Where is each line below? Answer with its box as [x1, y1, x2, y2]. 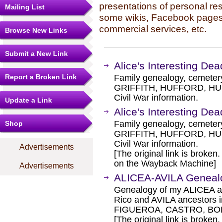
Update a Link [5, 96, 52, 104]
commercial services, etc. [99, 23, 207, 34]
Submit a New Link [5, 50, 68, 57]
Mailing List [5, 3, 45, 11]
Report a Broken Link [5, 73, 77, 81]
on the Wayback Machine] [114, 159, 216, 168]
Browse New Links [5, 26, 67, 34]
